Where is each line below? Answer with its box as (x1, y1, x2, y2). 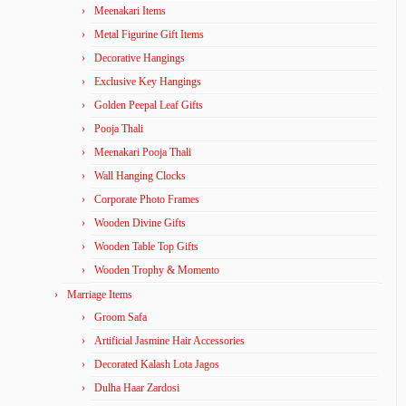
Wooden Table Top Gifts (94, 239, 198, 253)
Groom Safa (94, 310, 147, 324)
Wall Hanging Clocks (94, 169, 186, 182)
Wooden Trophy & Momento (94, 263, 219, 276)
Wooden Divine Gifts (94, 216, 186, 229)
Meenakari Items (94, 4, 166, 17)
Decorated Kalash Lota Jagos (94, 357, 219, 371)
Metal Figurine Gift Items (94, 27, 204, 41)
